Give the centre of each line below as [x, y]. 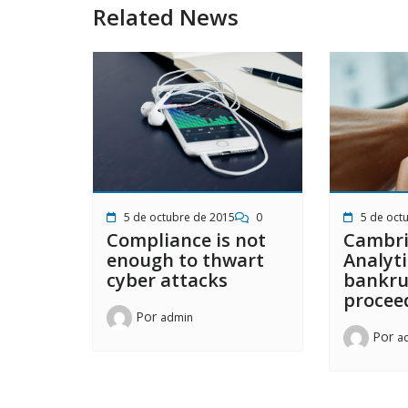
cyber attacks [167, 280]
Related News [166, 17]
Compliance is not [186, 240]
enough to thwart [185, 260]
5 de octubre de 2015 [179, 217]
